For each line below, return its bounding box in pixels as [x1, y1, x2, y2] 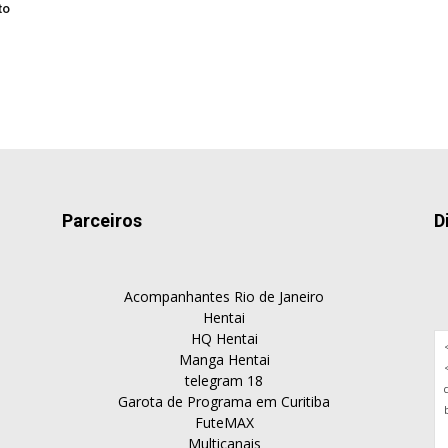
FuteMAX [194, 412, 254, 432]
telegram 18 [185, 370, 263, 390]
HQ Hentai [190, 328, 258, 348]
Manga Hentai [178, 349, 270, 369]
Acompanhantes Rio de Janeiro [124, 286, 324, 306]
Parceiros [62, 209, 142, 231]
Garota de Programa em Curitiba [118, 391, 330, 411]
